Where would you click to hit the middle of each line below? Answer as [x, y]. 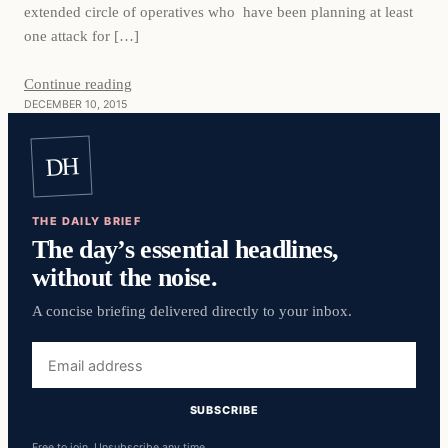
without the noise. [125, 277]
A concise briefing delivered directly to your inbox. [192, 311]
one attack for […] [81, 35]
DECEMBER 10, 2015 [76, 104]
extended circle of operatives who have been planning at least [218, 11]
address [59, 375]
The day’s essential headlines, [185, 249]
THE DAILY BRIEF [87, 221]
